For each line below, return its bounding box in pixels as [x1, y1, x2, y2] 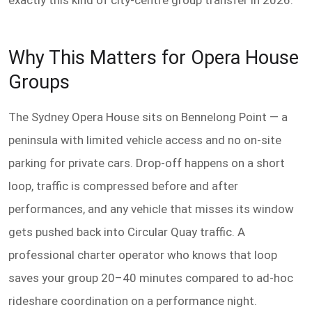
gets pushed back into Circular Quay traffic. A [8, 225, 245, 240]
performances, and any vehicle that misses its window [8, 202, 294, 217]
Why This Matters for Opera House [8, 46, 299, 69]
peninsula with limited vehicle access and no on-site [8, 133, 281, 148]
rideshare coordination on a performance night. [8, 294, 257, 309]
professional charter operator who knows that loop [8, 248, 277, 263]
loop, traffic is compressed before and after [8, 179, 238, 194]
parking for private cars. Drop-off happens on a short [8, 156, 285, 171]
